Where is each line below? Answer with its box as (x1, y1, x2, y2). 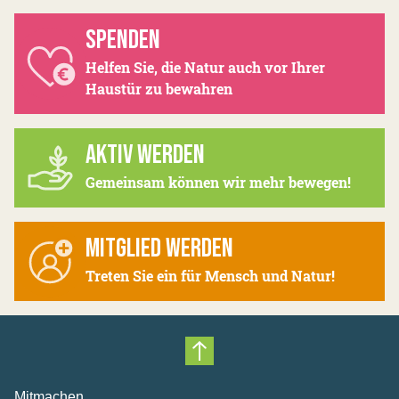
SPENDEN (85, 24, 160, 57)
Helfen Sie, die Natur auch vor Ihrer (85, 58, 325, 77)
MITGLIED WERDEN (85, 232, 233, 265)
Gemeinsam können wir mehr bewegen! (85, 173, 351, 192)
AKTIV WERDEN (85, 139, 205, 172)
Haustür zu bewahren (85, 79, 232, 99)
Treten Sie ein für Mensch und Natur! (85, 266, 335, 286)
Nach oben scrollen (198, 353, 354, 381)
